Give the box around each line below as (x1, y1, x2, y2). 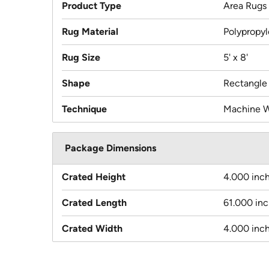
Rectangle (223, 77, 267, 89)
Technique (62, 103, 107, 115)
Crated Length (62, 197, 127, 209)
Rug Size (62, 52, 100, 64)
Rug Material (62, 26, 118, 38)
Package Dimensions (65, 142, 156, 154)
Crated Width (62, 223, 122, 235)
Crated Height (62, 171, 125, 183)
